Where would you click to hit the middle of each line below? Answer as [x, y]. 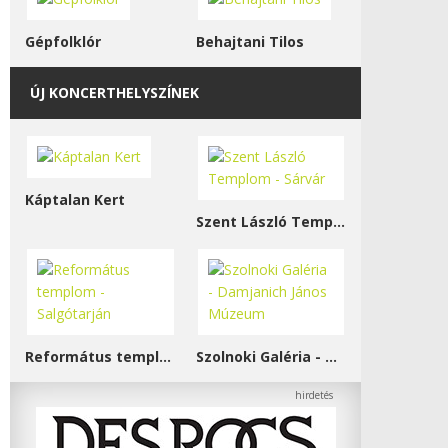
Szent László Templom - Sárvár [338, 221]
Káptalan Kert [75, 199]
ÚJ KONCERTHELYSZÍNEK [114, 92]
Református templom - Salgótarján [165, 356]
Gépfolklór [63, 41]
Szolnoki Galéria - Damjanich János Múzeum [330, 356]
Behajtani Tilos [249, 41]
